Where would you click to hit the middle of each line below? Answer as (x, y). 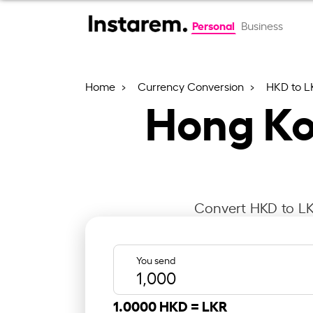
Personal (213, 25)
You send (156, 259)
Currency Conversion (192, 86)
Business (262, 25)
